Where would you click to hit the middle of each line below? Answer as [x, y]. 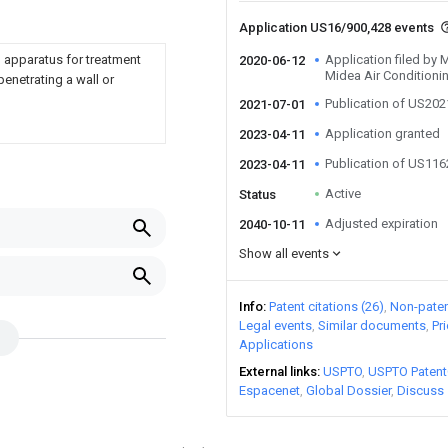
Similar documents [372, 325]
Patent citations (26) [326, 306]
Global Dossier [348, 390]
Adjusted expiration [381, 223]
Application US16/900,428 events [338, 27]
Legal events [275, 325]
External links [278, 371]
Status [257, 194]
